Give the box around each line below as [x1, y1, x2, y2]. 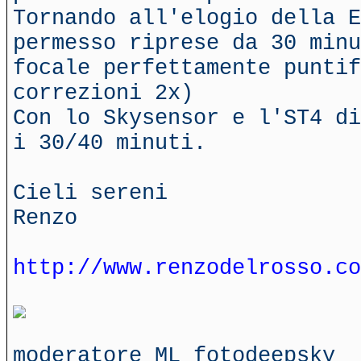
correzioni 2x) [13, 81, 193, 106]
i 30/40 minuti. [13, 131, 206, 156]
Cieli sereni [13, 180, 168, 205]
